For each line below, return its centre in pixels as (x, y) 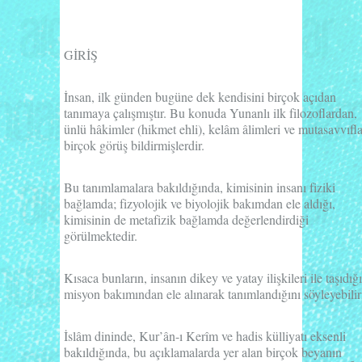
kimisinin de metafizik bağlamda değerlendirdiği (186, 219)
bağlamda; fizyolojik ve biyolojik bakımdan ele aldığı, (200, 203)
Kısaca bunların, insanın (127, 277)
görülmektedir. (101, 235)
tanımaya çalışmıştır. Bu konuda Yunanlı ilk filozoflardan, (210, 112)
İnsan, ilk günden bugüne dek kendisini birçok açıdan (200, 96)
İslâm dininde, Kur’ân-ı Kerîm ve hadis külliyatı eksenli (205, 335)
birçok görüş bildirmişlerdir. (134, 145)
